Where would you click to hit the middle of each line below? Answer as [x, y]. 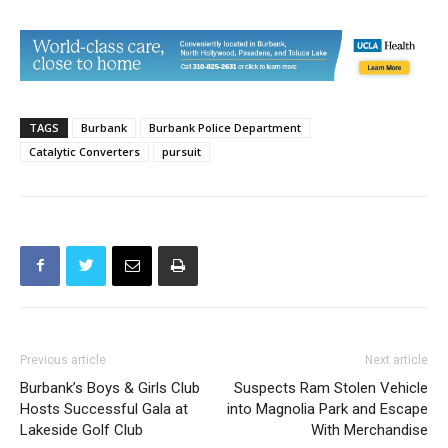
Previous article [63, 341]
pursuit [181, 133]
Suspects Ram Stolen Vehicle [331, 369]
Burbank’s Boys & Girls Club [110, 369]
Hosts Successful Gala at [104, 390]
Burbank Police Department [225, 109]
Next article [396, 341]
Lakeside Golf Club [81, 411]
